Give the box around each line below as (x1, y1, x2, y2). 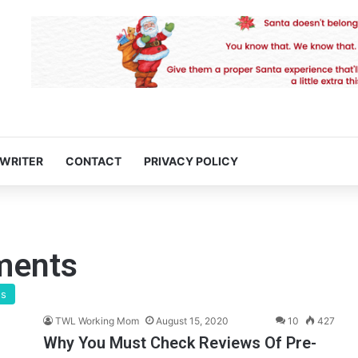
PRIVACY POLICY (144, 154, 238, 169)
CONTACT (66, 154, 121, 169)
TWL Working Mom (55, 315, 139, 328)
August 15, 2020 (156, 315, 229, 328)
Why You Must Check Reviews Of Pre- (43, 333, 316, 353)
